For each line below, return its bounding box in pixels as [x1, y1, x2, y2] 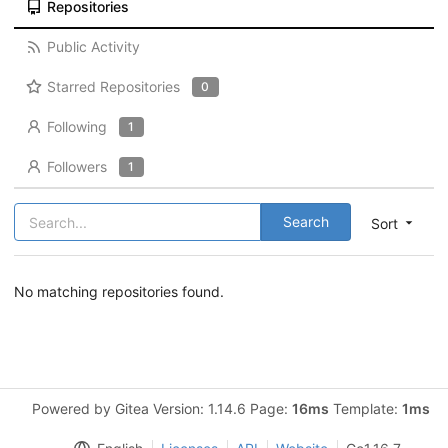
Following [46, 118, 107, 135]
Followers [46, 158, 107, 175]
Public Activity [46, 38, 140, 55]
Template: [329, 400, 402, 417]
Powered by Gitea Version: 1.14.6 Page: [32, 400, 292, 417]
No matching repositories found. [14, 283, 224, 300]
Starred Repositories [46, 78, 180, 95]
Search [283, 213, 329, 230]
